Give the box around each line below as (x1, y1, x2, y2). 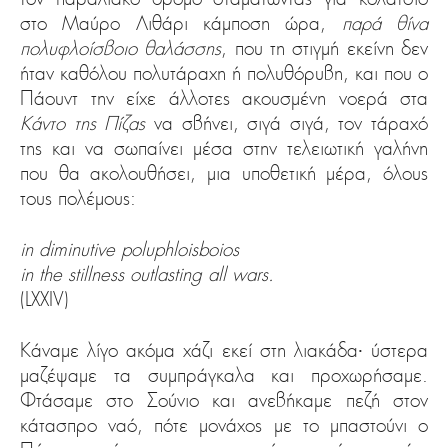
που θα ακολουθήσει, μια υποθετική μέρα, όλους (20, 161, 428, 186)
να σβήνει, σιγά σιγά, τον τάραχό (145, 111, 428, 136)
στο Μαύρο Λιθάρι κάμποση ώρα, (20, 11, 342, 36)
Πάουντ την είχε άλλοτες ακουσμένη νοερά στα (20, 86, 428, 111)
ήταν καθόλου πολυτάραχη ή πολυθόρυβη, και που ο (20, 61, 428, 86)
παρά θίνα (341, 11, 429, 36)
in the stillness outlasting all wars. (20, 262, 274, 287)
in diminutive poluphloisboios (20, 237, 239, 262)
